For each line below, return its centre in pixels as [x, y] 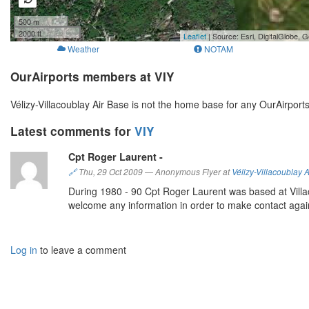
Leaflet [195, 36]
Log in [24, 250]
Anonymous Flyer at [192, 172]
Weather [83, 49]
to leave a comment [82, 250]
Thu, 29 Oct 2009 [111, 172]
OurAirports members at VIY [92, 77]
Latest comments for [72, 131]
